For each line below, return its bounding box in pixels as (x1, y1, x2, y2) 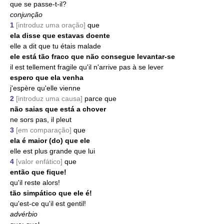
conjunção (10, 10, 42, 18)
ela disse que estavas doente (10, 31, 110, 39)
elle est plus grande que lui (10, 147, 95, 155)
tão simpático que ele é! (10, 189, 92, 197)
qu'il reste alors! (10, 178, 60, 186)
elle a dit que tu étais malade (10, 42, 101, 50)
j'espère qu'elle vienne (10, 84, 80, 92)
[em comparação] (16, 126, 73, 134)
